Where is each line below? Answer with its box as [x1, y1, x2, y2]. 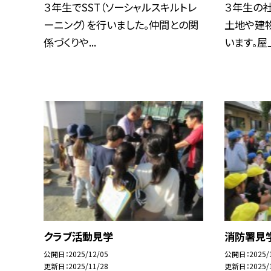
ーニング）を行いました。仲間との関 [44, 16, 198, 32]
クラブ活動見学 [44, 228, 113, 244]
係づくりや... [44, 34, 96, 50]
